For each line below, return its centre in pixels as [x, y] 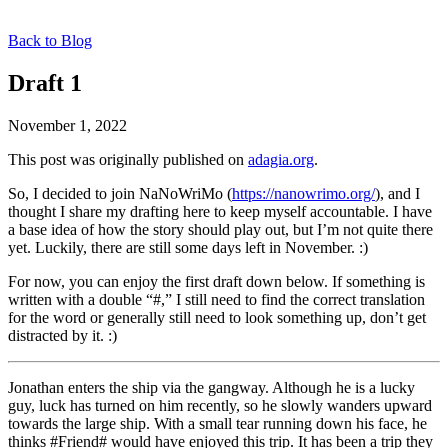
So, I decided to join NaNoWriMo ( [120, 193]
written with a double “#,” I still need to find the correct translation [216, 299]
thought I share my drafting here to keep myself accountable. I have [220, 211]
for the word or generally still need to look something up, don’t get [217, 317]
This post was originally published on [128, 159]
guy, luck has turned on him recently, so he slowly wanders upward [220, 405]
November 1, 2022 [67, 125]
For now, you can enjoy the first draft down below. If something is [216, 281]
